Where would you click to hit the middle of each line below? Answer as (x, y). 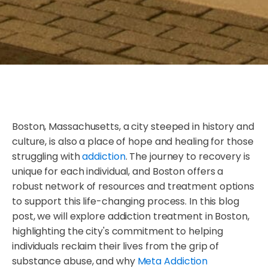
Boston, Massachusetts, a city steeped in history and (133, 127)
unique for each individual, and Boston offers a (118, 172)
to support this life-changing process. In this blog (126, 202)
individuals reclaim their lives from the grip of (116, 246)
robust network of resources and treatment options (133, 187)
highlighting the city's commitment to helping (118, 232)
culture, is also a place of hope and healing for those (133, 142)
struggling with (47, 157)
